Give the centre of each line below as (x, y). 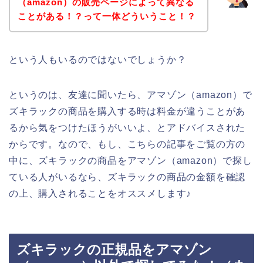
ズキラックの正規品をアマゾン (114, 250)
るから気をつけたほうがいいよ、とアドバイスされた (127, 127)
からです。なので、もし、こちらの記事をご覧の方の (127, 144)
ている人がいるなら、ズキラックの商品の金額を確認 (127, 177)
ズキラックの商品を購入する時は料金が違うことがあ (127, 111)
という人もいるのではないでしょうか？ (98, 59)
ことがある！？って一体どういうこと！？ (107, 16)
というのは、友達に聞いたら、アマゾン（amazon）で (131, 95)
